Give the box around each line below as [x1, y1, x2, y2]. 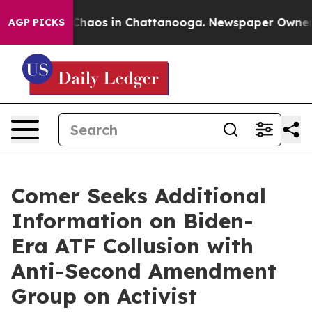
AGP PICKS [8, 16, 65, 29]
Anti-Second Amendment [11, 258, 276, 284]
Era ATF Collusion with [11, 233, 253, 259]
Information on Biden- [11, 208, 253, 234]
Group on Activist [11, 283, 197, 309]
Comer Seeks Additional [11, 182, 266, 209]
